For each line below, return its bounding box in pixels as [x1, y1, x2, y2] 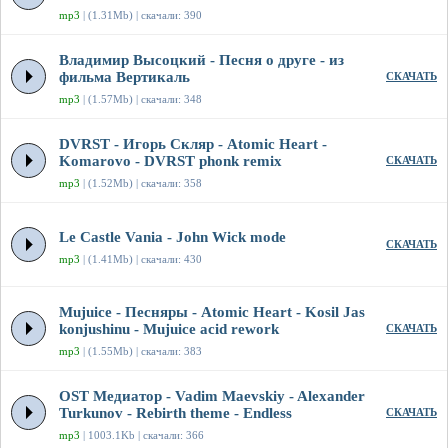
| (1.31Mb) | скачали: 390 [80, 9, 202, 22]
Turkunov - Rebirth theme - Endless [59, 405, 292, 422]
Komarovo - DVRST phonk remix [59, 153, 282, 170]
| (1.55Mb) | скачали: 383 [80, 345, 202, 358]
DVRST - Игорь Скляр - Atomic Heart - [59, 136, 327, 153]
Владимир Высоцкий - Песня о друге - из [59, 52, 344, 69]
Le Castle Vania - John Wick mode [59, 229, 286, 246]
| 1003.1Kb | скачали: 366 [80, 429, 204, 442]
